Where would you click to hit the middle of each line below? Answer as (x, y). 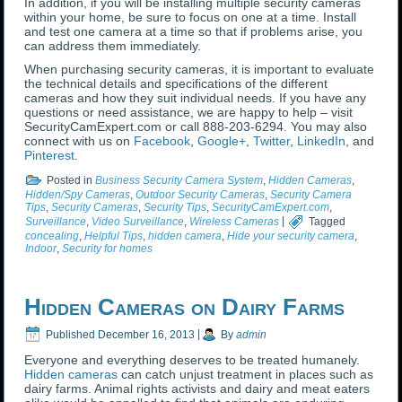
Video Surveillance (138, 221)
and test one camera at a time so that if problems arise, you (194, 32)
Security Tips (175, 208)
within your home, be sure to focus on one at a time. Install (191, 17)
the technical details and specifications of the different (176, 84)
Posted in (70, 180)
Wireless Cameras (235, 221)
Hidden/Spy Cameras (78, 195)
